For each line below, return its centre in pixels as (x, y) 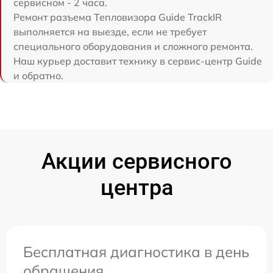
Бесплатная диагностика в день (136, 251)
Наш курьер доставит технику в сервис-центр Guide (138, 61)
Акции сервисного (136, 161)
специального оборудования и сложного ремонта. (133, 46)
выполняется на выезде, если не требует (110, 31)
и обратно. (38, 75)
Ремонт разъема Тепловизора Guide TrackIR (118, 17)
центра (136, 187)
